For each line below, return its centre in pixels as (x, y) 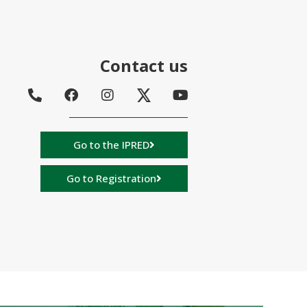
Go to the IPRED (111, 145)
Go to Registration (111, 179)
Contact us (144, 65)
